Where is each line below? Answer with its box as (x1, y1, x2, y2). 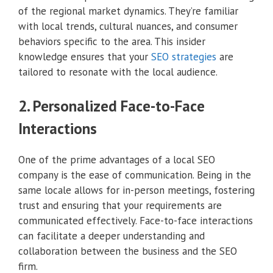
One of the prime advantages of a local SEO (18, 153, 215, 167)
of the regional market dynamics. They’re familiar (18, 4, 238, 18)
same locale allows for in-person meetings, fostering (18, 183, 255, 197)
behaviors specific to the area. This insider (18, 34, 205, 48)
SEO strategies (151, 49, 216, 63)
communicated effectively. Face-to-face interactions (18, 214, 253, 228)
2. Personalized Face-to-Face (18, 96, 205, 116)
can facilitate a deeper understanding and (18, 229, 205, 243)
